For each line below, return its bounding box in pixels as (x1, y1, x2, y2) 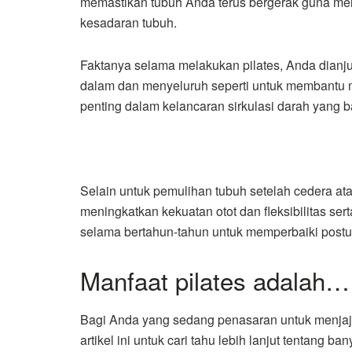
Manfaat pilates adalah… (80, 262, 350, 299)
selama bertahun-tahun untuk (80, 222, 246, 241)
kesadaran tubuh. (80, 13, 177, 32)
